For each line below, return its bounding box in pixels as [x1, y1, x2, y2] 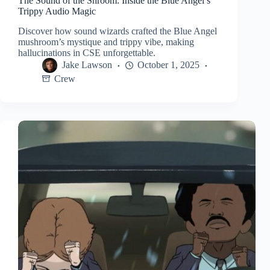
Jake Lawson [62, 60, 112, 71]
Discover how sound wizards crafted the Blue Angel [18, 26, 217, 37]
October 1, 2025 [137, 60, 199, 71]
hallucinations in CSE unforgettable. [18, 48, 155, 58]
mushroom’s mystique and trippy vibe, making [18, 37, 194, 48]
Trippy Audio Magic [18, 6, 96, 17]
